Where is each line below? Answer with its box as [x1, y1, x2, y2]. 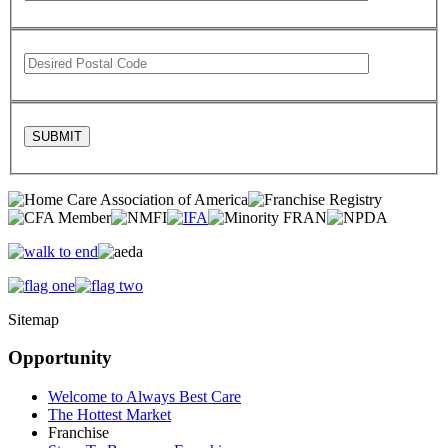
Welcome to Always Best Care [48, 388, 241, 406]
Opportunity [8, 347, 112, 369]
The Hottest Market [48, 406, 171, 424]
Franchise [48, 424, 109, 442]
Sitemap [8, 310, 59, 328]
